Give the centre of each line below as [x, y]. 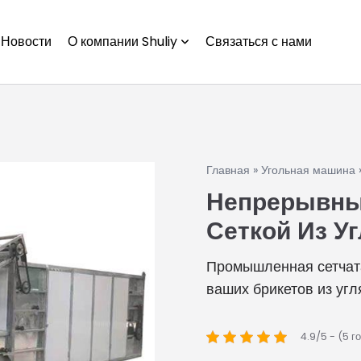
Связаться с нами [259, 41]
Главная [228, 170]
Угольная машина [308, 170]
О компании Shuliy [122, 41]
